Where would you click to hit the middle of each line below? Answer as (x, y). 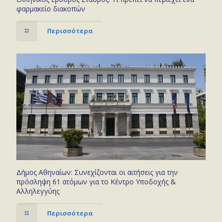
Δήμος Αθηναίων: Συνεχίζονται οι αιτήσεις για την (97, 172)
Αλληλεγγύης (38, 191)
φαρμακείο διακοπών (51, 9)
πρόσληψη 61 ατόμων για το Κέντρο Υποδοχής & (96, 182)
